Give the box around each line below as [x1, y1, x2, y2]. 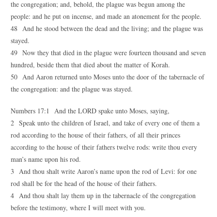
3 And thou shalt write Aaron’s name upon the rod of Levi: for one [11, 167, 197, 176]
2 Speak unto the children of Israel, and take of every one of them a [11, 118, 200, 127]
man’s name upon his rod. [11, 155, 81, 164]
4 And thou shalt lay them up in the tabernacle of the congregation [11, 191, 196, 200]
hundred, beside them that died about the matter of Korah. [11, 60, 170, 69]
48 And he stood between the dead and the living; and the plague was [11, 24, 203, 33]
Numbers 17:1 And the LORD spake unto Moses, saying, [11, 106, 170, 115]
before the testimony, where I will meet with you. [11, 203, 146, 212]
